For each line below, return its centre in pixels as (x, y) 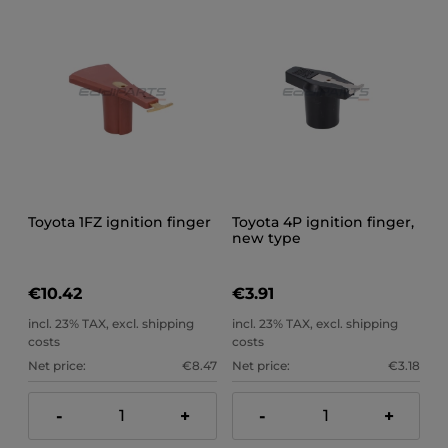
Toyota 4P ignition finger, (322, 222)
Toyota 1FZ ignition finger (119, 222)
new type (266, 238)
